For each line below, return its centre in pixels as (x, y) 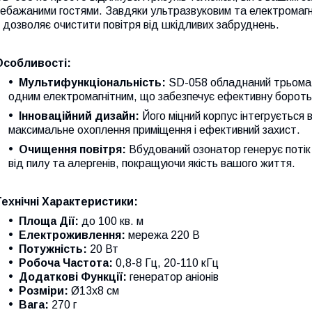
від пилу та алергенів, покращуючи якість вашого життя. (152, 163)
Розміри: (44, 290)
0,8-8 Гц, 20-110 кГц (166, 263)
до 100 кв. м (111, 221)
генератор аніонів (173, 276)
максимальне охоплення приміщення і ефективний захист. (154, 130)
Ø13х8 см (94, 290)
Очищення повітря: (72, 149)
